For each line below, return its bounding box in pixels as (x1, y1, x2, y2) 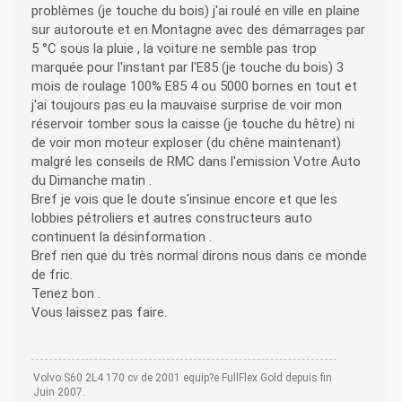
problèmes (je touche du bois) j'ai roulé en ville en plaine (31, 3, 360, 20)
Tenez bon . (31, 285, 100, 302)
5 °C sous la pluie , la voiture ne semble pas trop (31, 40, 317, 57)
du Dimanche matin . (31, 172, 152, 189)
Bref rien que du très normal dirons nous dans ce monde (31, 248, 367, 265)
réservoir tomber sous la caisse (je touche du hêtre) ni (31, 116, 354, 133)
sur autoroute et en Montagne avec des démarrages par (31, 22, 365, 39)
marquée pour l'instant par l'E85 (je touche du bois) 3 (31, 59, 344, 76)
